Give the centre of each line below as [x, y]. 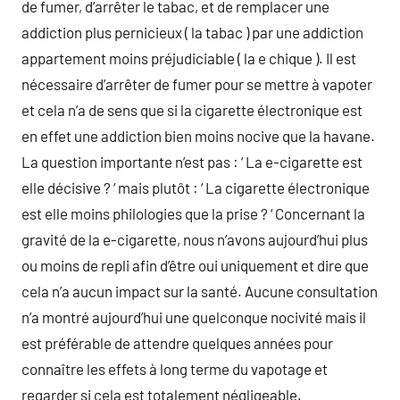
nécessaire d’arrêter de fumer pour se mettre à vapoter [197, 83]
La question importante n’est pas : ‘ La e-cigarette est [192, 161]
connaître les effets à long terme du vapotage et [175, 368]
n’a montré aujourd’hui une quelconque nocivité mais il [194, 317]
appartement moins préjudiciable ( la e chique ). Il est [189, 58]
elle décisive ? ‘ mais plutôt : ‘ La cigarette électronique [196, 187]
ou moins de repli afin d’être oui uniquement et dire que [195, 265]
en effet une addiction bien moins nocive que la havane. [198, 135]
